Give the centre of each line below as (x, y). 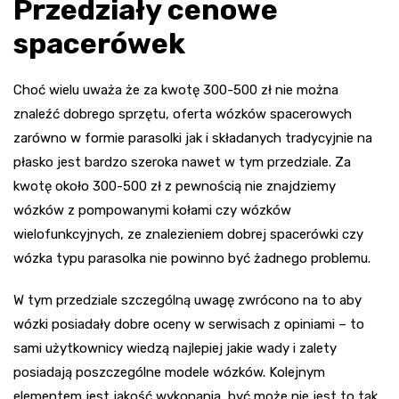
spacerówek (99, 43)
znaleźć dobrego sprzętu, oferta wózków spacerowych (183, 114)
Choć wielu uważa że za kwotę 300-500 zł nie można (176, 90)
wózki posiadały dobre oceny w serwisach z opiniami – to (189, 324)
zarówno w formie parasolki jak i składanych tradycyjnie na (193, 138)
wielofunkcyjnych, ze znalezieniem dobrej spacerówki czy (188, 234)
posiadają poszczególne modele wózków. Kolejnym (169, 372)
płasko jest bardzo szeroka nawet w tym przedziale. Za (182, 162)
